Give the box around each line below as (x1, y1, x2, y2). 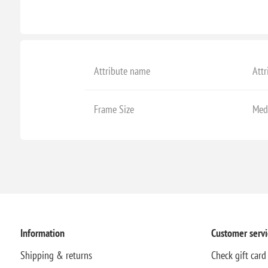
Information (20, 226, 65, 240)
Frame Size (93, 102, 134, 116)
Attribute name (93, 64, 150, 78)
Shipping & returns (20, 248, 92, 262)
